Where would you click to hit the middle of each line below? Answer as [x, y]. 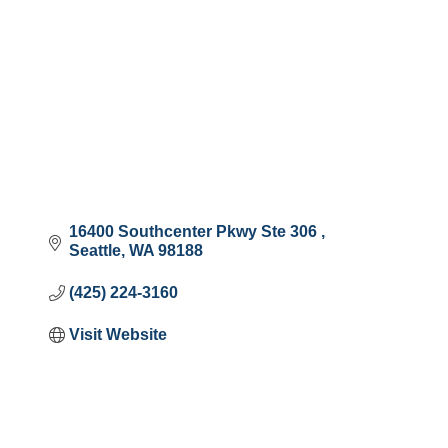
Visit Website [117, 334]
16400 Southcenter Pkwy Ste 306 [194, 231]
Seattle [94, 250]
